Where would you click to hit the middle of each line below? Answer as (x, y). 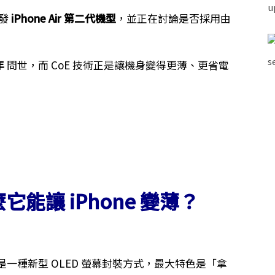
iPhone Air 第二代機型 (63, 18)
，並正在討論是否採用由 (173, 18)
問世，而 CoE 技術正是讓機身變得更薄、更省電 (116, 65)
